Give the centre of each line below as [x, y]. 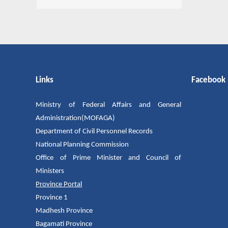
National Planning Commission [82, 145]
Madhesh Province [64, 211]
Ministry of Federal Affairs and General [109, 105]
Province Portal [59, 185]
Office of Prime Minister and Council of [109, 158]
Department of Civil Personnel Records [94, 132]
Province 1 [52, 198]
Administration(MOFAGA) [76, 119]
